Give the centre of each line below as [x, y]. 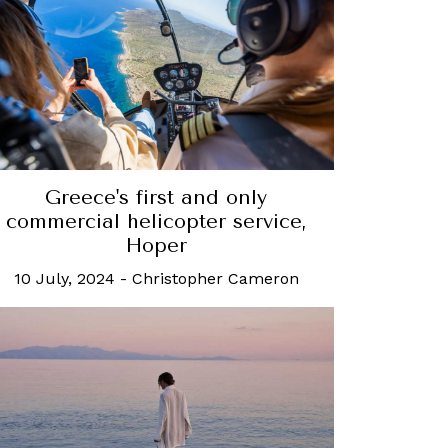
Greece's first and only [156, 198]
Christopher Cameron [215, 279]
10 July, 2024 [64, 279]
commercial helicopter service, [156, 222]
